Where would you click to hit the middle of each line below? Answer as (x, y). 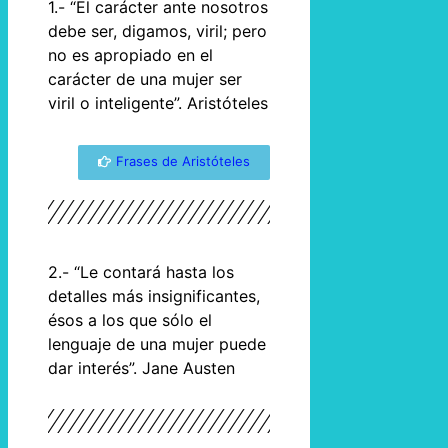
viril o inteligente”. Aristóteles (158, 103)
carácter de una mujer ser (145, 79)
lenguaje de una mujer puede (157, 343)
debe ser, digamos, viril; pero (157, 31)
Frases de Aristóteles (183, 160)
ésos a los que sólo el (130, 319)
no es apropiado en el (130, 55)
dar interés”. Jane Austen (141, 367)
